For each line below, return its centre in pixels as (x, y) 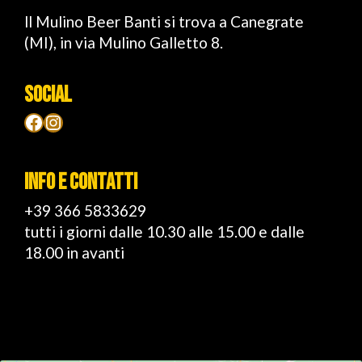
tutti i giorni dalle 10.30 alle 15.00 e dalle (164, 232)
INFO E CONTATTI (81, 182)
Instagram (51, 121)
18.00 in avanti (74, 253)
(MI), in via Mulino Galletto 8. (124, 42)
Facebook (29, 121)
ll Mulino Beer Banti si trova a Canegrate (164, 21)
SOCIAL (48, 95)
